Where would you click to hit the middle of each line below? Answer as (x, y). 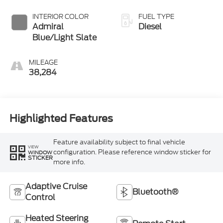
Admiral (48, 27)
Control (40, 198)
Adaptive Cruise (56, 187)
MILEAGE (43, 63)
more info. (69, 162)
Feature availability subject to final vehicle (119, 142)
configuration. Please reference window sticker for (132, 152)
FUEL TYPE (156, 17)
